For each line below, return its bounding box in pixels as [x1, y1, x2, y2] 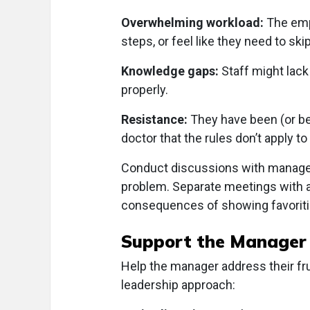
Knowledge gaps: [121, 64, 219, 79]
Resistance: [121, 112, 188, 127]
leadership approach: [121, 277, 235, 293]
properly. [121, 82, 168, 98]
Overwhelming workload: [121, 15, 264, 30]
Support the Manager [121, 230, 307, 253]
